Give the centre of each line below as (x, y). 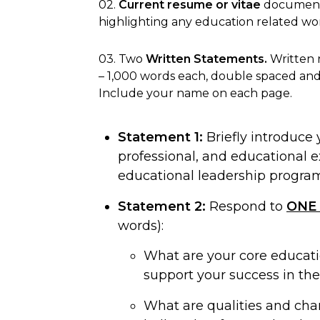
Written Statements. (208, 59)
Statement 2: (164, 206)
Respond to (248, 206)
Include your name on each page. (195, 93)
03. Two (122, 59)
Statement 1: (160, 137)
